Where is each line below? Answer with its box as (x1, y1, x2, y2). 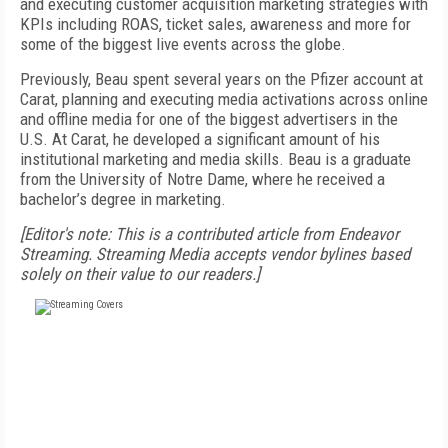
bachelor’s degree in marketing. (20, 189, 226, 209)
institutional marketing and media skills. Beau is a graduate (20, 149, 411, 169)
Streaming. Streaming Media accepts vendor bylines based (20, 244, 410, 264)
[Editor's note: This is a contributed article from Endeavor (20, 224, 399, 244)
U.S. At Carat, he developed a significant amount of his (20, 129, 380, 149)
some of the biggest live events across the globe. (20, 34, 346, 54)
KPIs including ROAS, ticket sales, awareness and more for (20, 14, 411, 34)
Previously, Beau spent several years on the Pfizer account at (20, 69, 423, 89)
